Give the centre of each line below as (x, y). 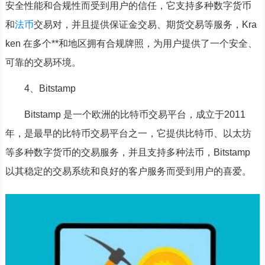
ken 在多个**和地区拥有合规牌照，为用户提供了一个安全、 (131, 44)
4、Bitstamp (50, 89)
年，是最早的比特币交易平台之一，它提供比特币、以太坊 (128, 134)
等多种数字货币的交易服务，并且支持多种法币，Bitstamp (127, 153)
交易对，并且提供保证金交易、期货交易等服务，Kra (145, 25)
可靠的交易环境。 (43, 63)
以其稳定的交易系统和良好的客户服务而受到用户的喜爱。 (128, 172)
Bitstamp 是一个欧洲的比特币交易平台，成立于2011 (135, 115)
